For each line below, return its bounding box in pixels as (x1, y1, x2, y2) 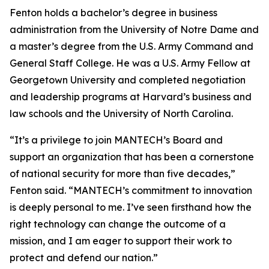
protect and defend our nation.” (10, 252, 158, 264)
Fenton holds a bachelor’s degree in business (10, 7, 217, 19)
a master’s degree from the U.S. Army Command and (10, 40, 253, 52)
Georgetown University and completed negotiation (10, 74, 246, 86)
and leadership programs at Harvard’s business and (10, 91, 252, 103)
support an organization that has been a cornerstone (10, 151, 254, 163)
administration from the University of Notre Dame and (10, 23, 259, 35)
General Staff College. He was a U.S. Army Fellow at (10, 57, 250, 69)
